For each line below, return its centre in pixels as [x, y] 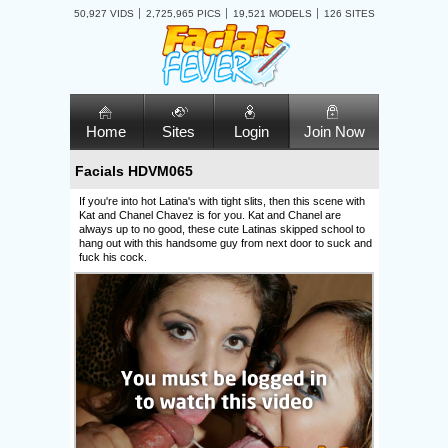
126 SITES [349, 13]
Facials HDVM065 [133, 171]
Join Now [334, 131]
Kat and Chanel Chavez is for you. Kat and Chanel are [209, 215]
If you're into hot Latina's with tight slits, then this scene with [221, 201]
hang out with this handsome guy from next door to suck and [225, 243]
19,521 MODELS [272, 13]
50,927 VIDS [103, 13]
